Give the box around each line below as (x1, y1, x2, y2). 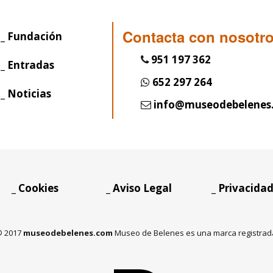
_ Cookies (11, 181, 58, 195)
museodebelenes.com (23, 227, 113, 238)
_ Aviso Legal (105, 181, 172, 195)
